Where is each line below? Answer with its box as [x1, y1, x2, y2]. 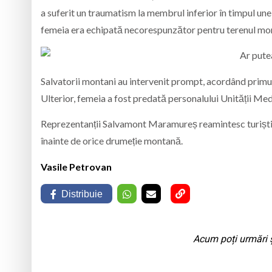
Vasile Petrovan [41, 160, 112, 172]
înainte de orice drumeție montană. [41, 135, 183, 147]
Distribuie [61, 188, 103, 199]
